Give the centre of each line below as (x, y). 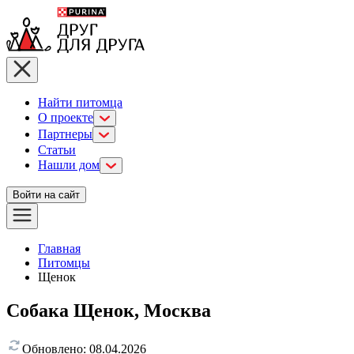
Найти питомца (80, 102)
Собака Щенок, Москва (109, 310)
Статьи (57, 150)
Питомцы (64, 263)
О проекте (66, 117)
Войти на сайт (46, 195)
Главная (59, 249)
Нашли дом (69, 165)
